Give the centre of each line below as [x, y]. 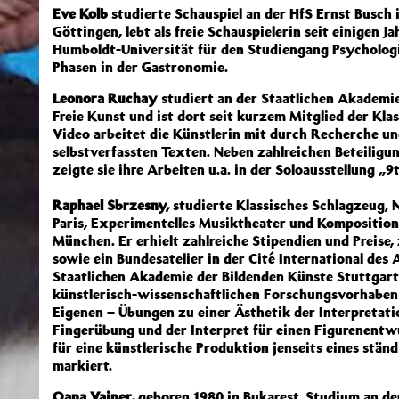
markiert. [82, 365]
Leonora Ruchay [105, 98]
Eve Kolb [80, 13]
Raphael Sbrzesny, [111, 205]
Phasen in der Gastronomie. [140, 67]
